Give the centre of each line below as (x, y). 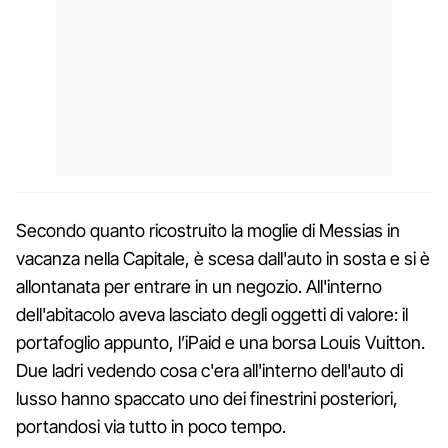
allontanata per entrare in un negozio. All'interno (199, 286)
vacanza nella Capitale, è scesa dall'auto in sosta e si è (223, 258)
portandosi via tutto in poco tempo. (151, 426)
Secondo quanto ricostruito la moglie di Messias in (208, 230)
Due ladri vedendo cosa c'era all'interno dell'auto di (209, 370)
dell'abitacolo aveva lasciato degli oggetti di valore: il (212, 314)
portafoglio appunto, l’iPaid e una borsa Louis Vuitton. (220, 342)
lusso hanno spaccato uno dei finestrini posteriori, (207, 398)
